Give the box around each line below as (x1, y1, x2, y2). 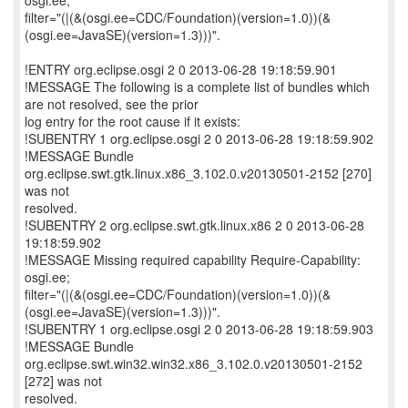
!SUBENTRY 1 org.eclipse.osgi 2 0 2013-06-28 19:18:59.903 (25, 320, 373, 338)
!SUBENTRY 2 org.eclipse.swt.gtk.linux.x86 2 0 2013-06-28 (25, 216, 364, 234)
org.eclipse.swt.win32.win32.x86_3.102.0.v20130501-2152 (25, 354, 362, 372)
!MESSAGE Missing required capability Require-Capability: (25, 250, 361, 269)
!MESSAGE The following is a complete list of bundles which (25, 77, 370, 96)
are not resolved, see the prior (25, 95, 199, 113)
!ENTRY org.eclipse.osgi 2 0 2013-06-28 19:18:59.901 (25, 60, 337, 78)
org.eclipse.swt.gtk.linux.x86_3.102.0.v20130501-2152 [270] (25, 164, 372, 182)
